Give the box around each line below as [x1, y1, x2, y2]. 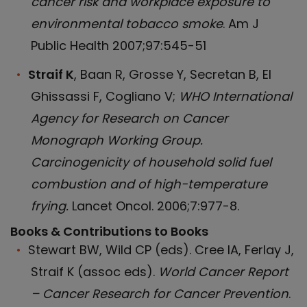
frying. [31, 197, 69, 214]
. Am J [223, 15, 259, 32]
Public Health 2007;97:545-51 [31, 37, 206, 54]
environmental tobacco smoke [31, 15, 223, 32]
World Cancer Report [158, 263, 288, 280]
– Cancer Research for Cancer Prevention [31, 285, 288, 302]
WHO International [179, 88, 292, 105]
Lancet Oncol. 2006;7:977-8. [69, 197, 239, 214]
